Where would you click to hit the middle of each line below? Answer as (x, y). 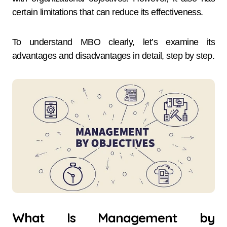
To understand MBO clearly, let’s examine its (113, 42)
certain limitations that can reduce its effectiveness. (108, 12)
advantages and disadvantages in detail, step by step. (113, 56)
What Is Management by (113, 218)
